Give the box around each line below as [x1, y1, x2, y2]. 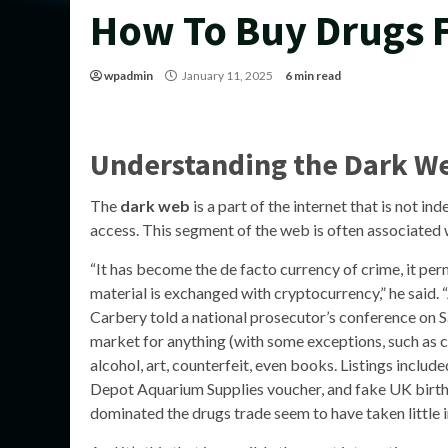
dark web [120, 196, 190, 215]
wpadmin [104, 68, 153, 83]
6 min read [285, 68, 341, 83]
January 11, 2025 [180, 68, 275, 83]
